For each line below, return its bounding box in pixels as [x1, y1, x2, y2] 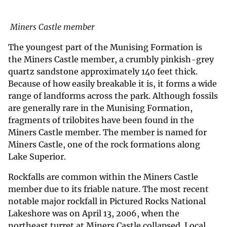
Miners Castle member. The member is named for [8, 127, 207, 138]
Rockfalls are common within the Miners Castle [8, 172, 198, 182]
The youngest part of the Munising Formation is [8, 42, 202, 53]
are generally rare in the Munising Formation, [8, 103, 193, 113]
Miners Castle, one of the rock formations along [8, 139, 200, 150]
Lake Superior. [8, 152, 66, 162]
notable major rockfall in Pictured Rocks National [8, 196, 206, 207]
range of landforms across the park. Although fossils [8, 91, 218, 101]
